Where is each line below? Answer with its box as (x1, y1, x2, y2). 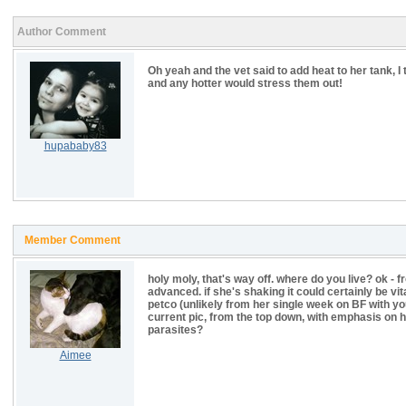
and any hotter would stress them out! (148, 77, 343, 90)
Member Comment (24, 234, 121, 246)
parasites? (148, 324, 203, 336)
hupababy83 (43, 140, 107, 152)
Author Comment (17, 25, 106, 38)
